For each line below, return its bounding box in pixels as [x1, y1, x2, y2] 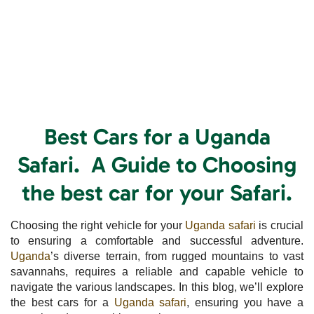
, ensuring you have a [186, 296, 304, 308]
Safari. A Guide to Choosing [18, 151, 296, 178]
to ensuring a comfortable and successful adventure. [11, 234, 303, 247]
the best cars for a [11, 296, 114, 308]
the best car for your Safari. [22, 179, 292, 206]
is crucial [255, 219, 304, 231]
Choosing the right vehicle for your [11, 219, 186, 231]
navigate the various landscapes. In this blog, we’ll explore [11, 280, 303, 293]
